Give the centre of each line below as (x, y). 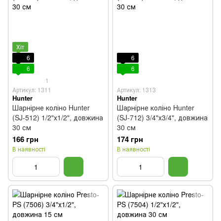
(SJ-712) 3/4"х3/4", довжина (162, 117)
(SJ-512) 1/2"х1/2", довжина (58, 117)
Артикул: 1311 (32, 90)
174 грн (130, 139)
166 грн (25, 139)
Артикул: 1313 (136, 90)
